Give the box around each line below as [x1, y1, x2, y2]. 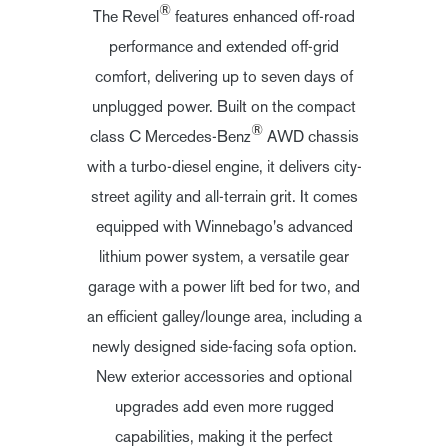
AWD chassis [262, 127, 359, 146]
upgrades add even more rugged [114, 397, 334, 416]
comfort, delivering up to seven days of [95, 67, 353, 86]
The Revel [93, 7, 159, 26]
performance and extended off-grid [109, 37, 339, 56]
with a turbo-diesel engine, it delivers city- [86, 157, 362, 176]
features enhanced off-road [171, 7, 355, 26]
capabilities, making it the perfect [115, 427, 333, 446]
